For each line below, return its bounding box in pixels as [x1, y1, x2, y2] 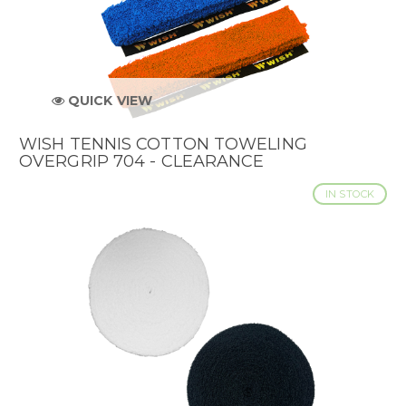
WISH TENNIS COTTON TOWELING [19, 133, 307, 154]
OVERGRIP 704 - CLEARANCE [19, 150, 265, 171]
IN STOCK [325, 187, 374, 200]
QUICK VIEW [63, 92, 152, 110]
